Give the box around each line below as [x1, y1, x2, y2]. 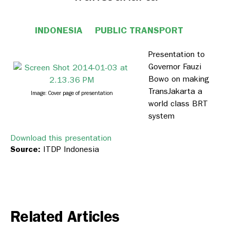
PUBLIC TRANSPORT [94, 25, 183, 36]
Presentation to [148, 49, 205, 59]
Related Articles [10, 207, 120, 226]
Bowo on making [148, 74, 210, 84]
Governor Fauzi [148, 62, 202, 71]
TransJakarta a [148, 86, 203, 96]
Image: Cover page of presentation [30, 90, 113, 97]
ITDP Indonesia [41, 144, 99, 154]
